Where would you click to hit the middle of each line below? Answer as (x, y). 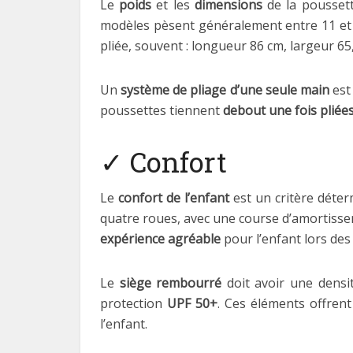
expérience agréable (160, 239)
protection (134, 303)
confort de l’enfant (173, 198)
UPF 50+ (193, 303)
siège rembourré (171, 283)
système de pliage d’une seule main (225, 90)
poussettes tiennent (162, 110)
